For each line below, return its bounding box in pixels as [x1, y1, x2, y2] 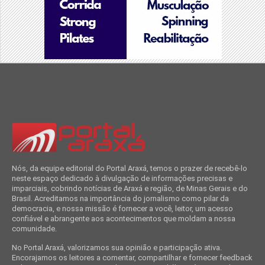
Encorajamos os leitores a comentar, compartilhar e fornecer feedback [11, 253, 252, 262]
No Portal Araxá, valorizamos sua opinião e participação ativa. [11, 243, 222, 252]
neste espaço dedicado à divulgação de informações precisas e [11, 173, 232, 183]
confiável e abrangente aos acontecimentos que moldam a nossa [11, 214, 235, 223]
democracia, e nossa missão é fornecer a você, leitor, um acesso [11, 203, 233, 213]
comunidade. [11, 224, 57, 233]
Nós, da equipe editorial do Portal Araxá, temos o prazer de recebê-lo [11, 163, 247, 173]
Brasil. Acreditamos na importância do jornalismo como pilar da [11, 193, 229, 203]
